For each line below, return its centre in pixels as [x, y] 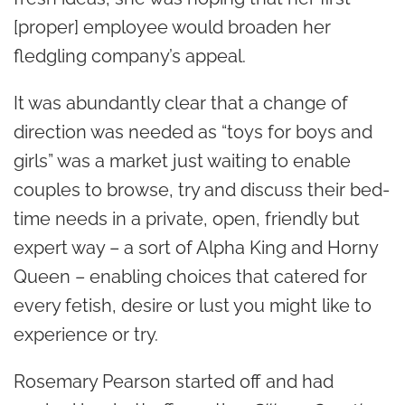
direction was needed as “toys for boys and [193, 132]
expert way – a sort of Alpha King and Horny [196, 248]
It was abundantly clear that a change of [181, 103]
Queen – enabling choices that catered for [190, 277]
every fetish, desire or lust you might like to [193, 306]
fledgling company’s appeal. [130, 56]
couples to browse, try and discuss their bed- [202, 190]
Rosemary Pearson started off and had [174, 381]
